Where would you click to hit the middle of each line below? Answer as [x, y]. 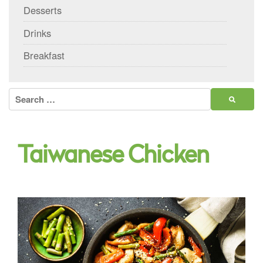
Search [23, 95]
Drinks [37, 33]
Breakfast [44, 55]
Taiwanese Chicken [113, 157]
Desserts [43, 10]
